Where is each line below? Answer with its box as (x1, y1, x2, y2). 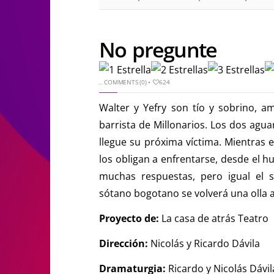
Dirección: (99, 236, 148, 250)
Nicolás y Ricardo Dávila (148, 236, 260, 250)
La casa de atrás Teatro (159, 211, 268, 225)
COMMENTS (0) (104, 77, 147, 86)
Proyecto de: (99, 211, 159, 225)
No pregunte (99, 35, 217, 64)
